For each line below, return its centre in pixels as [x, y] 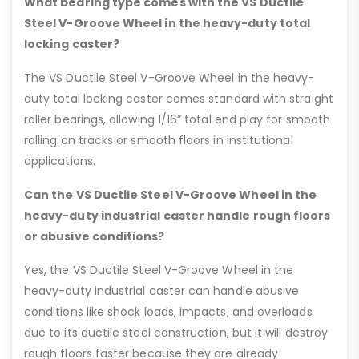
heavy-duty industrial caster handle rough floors [177, 216]
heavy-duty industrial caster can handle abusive [162, 291]
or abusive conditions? [95, 237]
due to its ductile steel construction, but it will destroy [176, 333]
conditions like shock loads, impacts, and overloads [168, 312]
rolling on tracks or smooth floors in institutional [159, 141]
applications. [60, 161]
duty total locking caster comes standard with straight [179, 99]
